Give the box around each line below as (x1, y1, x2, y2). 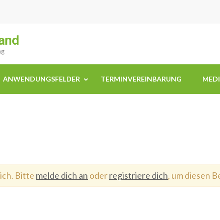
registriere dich (109, 170, 168, 181)
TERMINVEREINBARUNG (101, 75, 182, 83)
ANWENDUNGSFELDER (3, 75, 80, 83)
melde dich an (36, 170, 88, 181)
